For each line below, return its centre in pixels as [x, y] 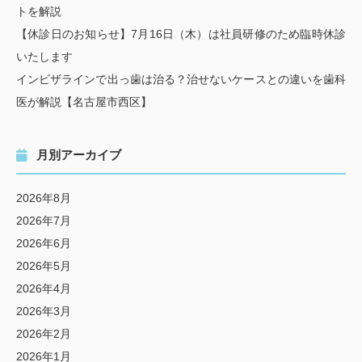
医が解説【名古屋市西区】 [84, 101]
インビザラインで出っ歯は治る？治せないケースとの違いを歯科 [181, 79]
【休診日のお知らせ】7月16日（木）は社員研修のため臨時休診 [181, 34]
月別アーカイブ [79, 154]
